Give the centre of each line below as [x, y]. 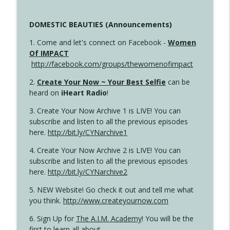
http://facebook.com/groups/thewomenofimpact [112, 64]
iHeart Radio [84, 93]
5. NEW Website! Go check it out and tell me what [111, 190]
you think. [46, 201]
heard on [45, 93]
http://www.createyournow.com [116, 201]
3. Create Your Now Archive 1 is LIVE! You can [105, 111]
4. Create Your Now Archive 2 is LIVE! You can [105, 150]
